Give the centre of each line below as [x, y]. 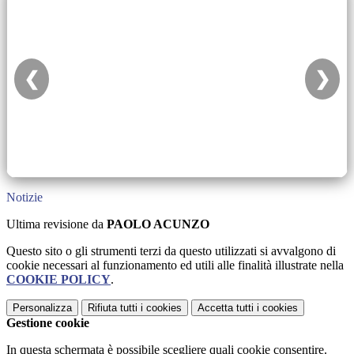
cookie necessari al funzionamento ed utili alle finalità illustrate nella [175, 265]
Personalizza [42, 308]
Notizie [24, 198]
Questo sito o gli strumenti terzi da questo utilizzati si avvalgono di [171, 251]
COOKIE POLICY [58, 280]
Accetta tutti [226, 308]
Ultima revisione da [56, 224]
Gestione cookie [48, 323]
